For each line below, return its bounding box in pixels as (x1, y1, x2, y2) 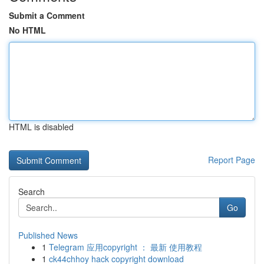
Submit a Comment (9, 9, 85, 21)
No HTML (9, 24, 46, 36)
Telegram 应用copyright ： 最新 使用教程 (49, 241, 202, 253)
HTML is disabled (9, 121, 74, 133)
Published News (18, 229, 78, 241)
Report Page (208, 154, 255, 166)
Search (18, 186, 45, 197)
